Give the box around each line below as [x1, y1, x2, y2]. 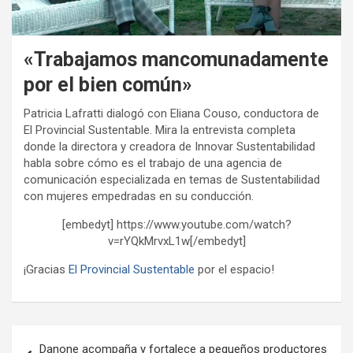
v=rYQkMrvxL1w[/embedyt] [107, 233, 246, 248]
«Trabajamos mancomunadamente [24, 47, 329, 71]
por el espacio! [195, 262, 274, 277]
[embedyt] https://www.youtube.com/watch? [61, 217, 292, 232]
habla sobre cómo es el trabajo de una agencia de [24, 155, 282, 170]
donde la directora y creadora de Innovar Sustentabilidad [24, 139, 315, 154]
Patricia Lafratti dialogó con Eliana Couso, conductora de [24, 106, 319, 121]
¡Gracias [24, 262, 69, 277]
